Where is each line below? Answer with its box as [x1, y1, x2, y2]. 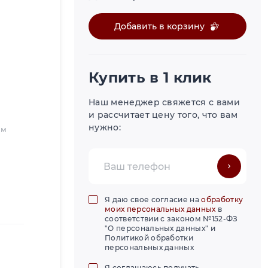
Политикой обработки [105, 233, 194, 243]
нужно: [89, 122, 121, 133]
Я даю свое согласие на [105, 195, 202, 205]
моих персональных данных [105, 205, 216, 214]
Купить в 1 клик [89, 69, 212, 87]
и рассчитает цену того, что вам [89, 109, 237, 121]
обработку [201, 195, 243, 205]
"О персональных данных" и [105, 224, 216, 233]
